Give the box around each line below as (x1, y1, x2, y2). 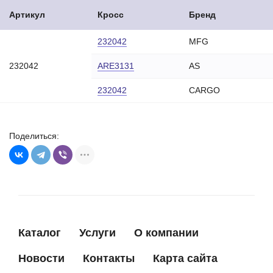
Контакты (83, 252, 135, 264)
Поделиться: (9, 131, 59, 141)
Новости (18, 252, 65, 264)
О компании (134, 227, 199, 239)
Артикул (9, 10, 45, 19)
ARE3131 (97, 61, 134, 71)
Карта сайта (153, 252, 218, 264)
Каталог (18, 227, 61, 239)
